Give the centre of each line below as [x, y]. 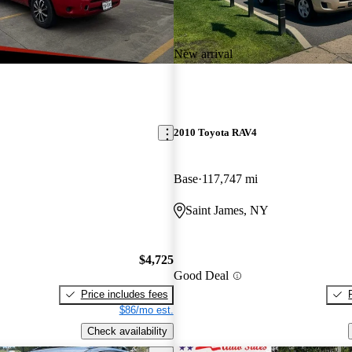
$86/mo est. [146, 310]
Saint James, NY [227, 211]
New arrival [203, 53]
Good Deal [201, 276]
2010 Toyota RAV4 [215, 133]
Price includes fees [124, 294]
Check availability [127, 331]
